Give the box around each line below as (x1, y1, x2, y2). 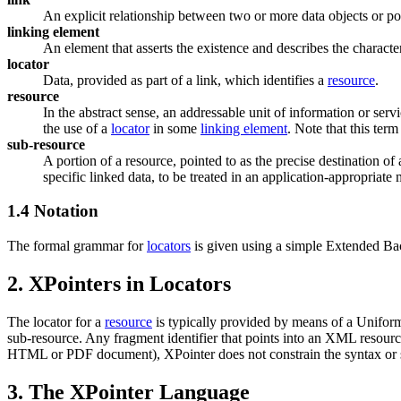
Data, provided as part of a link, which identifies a (43, 72, 328, 88)
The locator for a (7, 313, 105, 329)
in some (149, 120, 200, 136)
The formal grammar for (7, 238, 147, 254)
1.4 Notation (7, 201, 98, 221)
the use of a (43, 120, 111, 136)
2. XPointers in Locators (7, 272, 231, 296)
